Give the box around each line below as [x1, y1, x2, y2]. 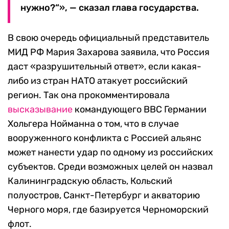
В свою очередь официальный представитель [8, 32, 209, 44]
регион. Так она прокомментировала [8, 89, 170, 101]
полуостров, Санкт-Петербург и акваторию [8, 190, 200, 201]
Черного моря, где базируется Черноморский [8, 204, 209, 216]
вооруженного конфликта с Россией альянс [8, 132, 201, 144]
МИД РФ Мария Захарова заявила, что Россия [8, 47, 210, 58]
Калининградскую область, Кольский [8, 175, 172, 187]
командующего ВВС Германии [73, 104, 207, 116]
